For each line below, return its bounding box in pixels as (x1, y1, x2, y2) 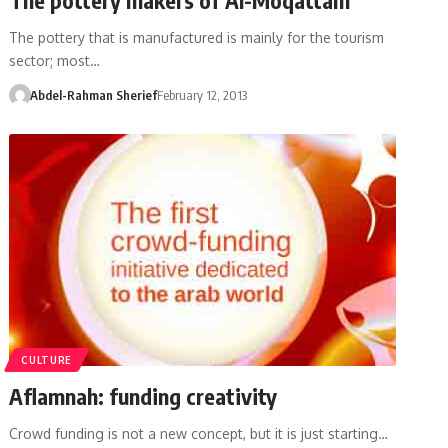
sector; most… (9, 51, 101, 69)
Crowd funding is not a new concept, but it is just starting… (9, 424, 389, 442)
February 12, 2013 (156, 86, 247, 103)
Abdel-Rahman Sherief (29, 86, 157, 103)
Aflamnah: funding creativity (9, 381, 278, 410)
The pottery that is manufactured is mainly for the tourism (9, 28, 385, 46)
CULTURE (21, 353, 73, 366)
